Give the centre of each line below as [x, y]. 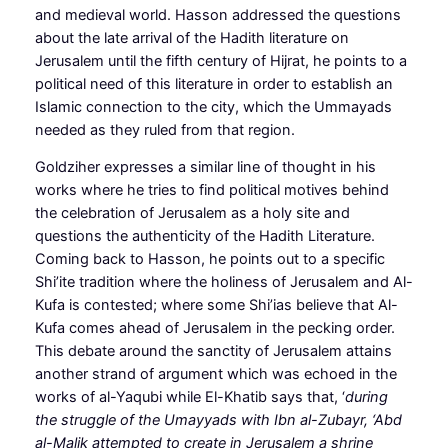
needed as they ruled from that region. [164, 129]
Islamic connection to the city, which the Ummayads [213, 106]
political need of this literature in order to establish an [213, 83]
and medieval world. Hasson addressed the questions [217, 14]
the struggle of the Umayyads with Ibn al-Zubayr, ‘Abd [218, 420]
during [366, 397]
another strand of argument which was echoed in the [215, 374]
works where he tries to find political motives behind [211, 190]
